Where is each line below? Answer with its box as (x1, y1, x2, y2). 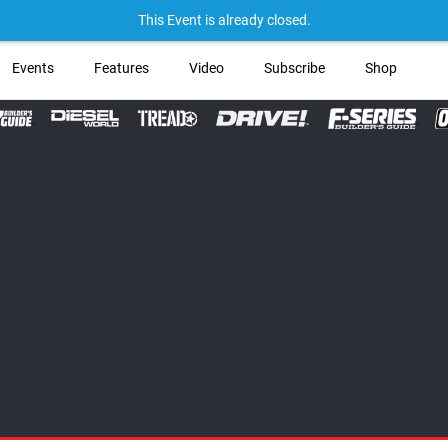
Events (11, 59, 54, 77)
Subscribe (263, 59, 325, 77)
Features (93, 59, 149, 77)
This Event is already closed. (137, 12, 311, 29)
